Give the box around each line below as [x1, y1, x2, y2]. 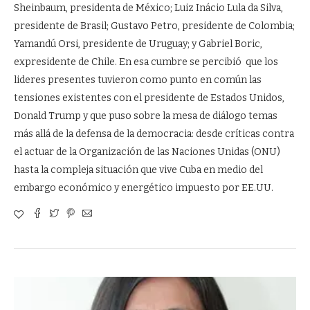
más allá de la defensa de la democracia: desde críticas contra [14, 128, 294, 140]
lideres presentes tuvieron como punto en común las [14, 74, 262, 86]
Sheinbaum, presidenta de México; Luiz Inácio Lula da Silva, [14, 2, 283, 14]
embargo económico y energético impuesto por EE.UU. [14, 182, 275, 194]
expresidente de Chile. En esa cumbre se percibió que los [14, 56, 278, 68]
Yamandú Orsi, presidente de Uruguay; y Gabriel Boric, [14, 38, 262, 50]
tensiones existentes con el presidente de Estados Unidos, [14, 92, 284, 104]
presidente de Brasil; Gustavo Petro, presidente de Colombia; [14, 20, 295, 32]
